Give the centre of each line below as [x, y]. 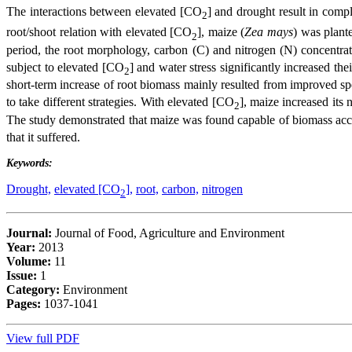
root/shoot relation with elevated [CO [99, 32]
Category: [33, 290]
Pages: [24, 304]
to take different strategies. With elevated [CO [120, 102]
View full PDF [43, 339]
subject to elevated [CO [65, 68]
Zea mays [269, 32]
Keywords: [29, 163]
